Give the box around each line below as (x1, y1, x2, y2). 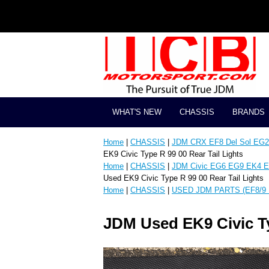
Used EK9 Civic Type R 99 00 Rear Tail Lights (103, 174, 264, 183)
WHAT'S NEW (112, 107, 162, 117)
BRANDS (232, 107, 265, 117)
